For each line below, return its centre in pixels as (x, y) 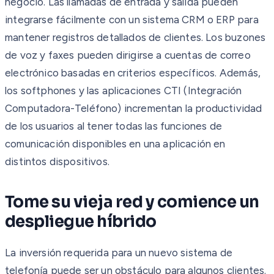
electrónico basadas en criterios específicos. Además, (133, 72)
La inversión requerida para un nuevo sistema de (119, 252)
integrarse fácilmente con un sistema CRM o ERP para (132, 19)
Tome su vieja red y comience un (132, 202)
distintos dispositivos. (57, 161)
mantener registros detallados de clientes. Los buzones (135, 37)
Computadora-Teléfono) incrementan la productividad (134, 108)
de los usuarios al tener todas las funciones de (113, 126)
